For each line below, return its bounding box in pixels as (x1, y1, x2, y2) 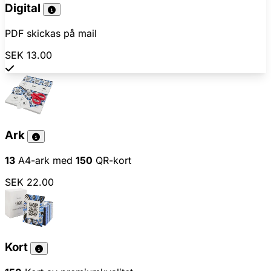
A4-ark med (15, 154, 76, 166)
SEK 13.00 (5, 48, 52, 61)
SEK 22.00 (5, 175, 54, 188)
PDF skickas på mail (5, 27, 97, 39)
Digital (5, 1, 43, 16)
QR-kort (93, 154, 131, 166)
